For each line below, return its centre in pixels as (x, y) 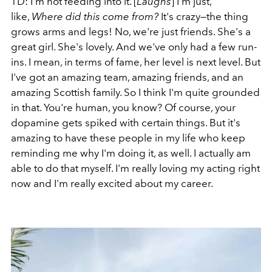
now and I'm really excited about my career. (112, 183)
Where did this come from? (95, 16)
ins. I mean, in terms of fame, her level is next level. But (136, 62)
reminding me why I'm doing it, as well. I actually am (131, 153)
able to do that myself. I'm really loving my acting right (135, 168)
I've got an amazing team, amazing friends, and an (127, 77)
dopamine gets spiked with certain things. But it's (126, 122)
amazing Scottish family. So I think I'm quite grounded (135, 92)
